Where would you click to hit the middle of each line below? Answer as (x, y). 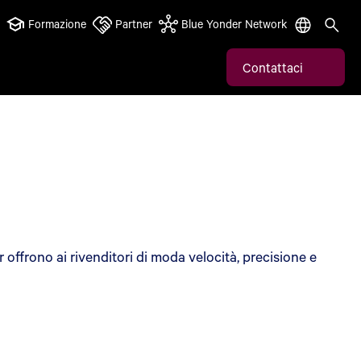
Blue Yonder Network (234, 24)
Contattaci (273, 67)
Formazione (57, 24)
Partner (134, 24)
